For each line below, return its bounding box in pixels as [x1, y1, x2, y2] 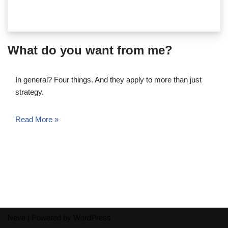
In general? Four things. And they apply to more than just [15, 75, 202, 84]
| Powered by [25, 213, 73, 222]
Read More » [15, 115, 59, 124]
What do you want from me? [8, 43, 173, 58]
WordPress [73, 213, 111, 222]
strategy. [15, 88, 44, 97]
